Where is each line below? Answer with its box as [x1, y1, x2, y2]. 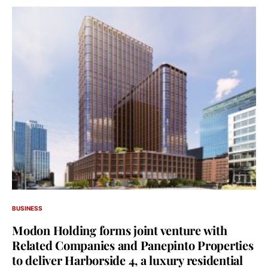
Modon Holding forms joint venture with [12, 221, 227, 238]
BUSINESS [12, 204, 42, 212]
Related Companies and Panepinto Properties [12, 236, 254, 253]
